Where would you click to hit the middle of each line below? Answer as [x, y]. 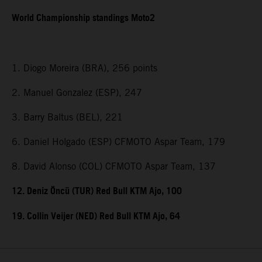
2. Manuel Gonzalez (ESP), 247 [77, 93]
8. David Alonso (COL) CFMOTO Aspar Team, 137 [114, 167]
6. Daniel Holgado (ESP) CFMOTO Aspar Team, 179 [118, 142]
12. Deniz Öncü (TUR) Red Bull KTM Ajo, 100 [97, 192]
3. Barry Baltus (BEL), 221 [67, 118]
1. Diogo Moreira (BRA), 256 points [85, 68]
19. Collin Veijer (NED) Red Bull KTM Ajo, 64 [96, 217]
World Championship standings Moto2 [83, 19]
